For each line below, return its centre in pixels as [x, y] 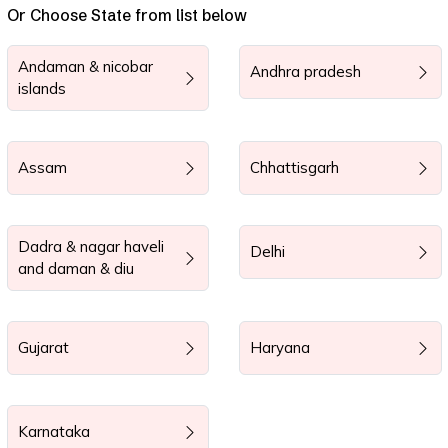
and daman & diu [75, 268]
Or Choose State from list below [126, 15]
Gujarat [43, 347]
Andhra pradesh [305, 71]
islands [41, 88]
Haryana [280, 347]
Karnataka [53, 431]
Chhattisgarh [294, 167]
